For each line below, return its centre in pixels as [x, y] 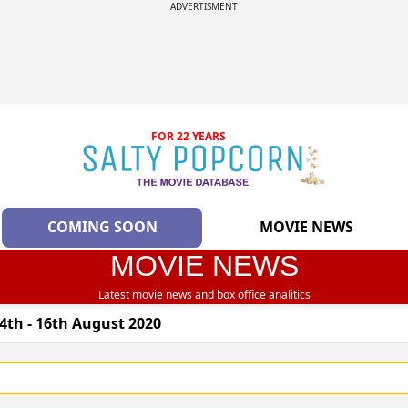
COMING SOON [102, 227]
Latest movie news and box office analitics [204, 295]
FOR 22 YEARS [189, 136]
